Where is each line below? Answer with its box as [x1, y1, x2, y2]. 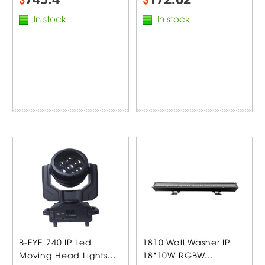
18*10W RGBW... [143, 249, 213, 261]
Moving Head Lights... [18, 249, 117, 261]
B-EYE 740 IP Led [18, 236, 92, 248]
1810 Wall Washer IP [143, 236, 231, 248]
